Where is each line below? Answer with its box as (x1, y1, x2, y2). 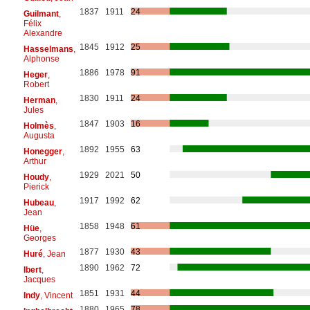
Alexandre (23, 28, 62, 38)
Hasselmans (23, 44, 73, 54)
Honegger (23, 146, 62, 156)
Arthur (23, 156, 46, 166)
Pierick (23, 181, 49, 192)
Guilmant (23, 8, 59, 19)
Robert (23, 79, 49, 89)
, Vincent (39, 290, 73, 300)
